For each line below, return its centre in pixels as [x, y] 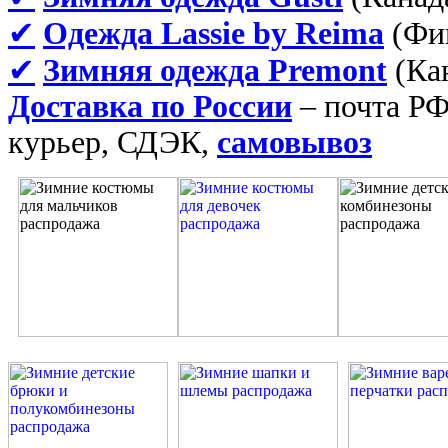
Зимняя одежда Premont [215, 70]
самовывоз [294, 142]
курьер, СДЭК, [112, 142]
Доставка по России [150, 106]
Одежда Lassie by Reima [213, 33]
